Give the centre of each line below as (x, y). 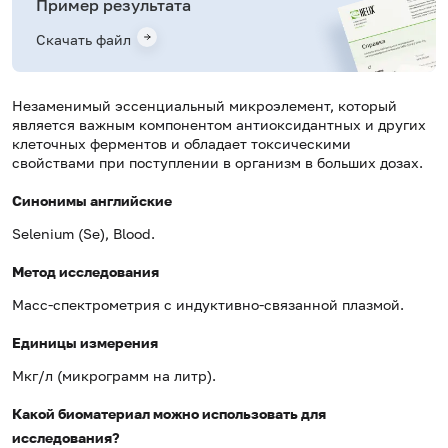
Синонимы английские (92, 201)
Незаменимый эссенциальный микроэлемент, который (204, 106)
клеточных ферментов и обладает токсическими (181, 144)
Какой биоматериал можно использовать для (169, 414)
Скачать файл (83, 40)
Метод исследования (85, 272)
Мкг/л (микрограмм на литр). (114, 376)
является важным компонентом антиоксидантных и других (219, 125)
